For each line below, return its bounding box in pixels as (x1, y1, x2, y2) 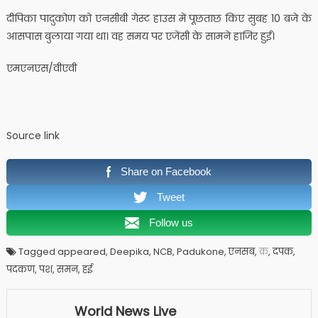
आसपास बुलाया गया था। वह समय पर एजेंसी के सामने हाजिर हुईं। (6, 29, 275, 44)
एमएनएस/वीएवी (6, 61, 77, 76)
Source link (6, 128, 60, 143)
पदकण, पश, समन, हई (6, 263, 92, 277)
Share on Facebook (121, 165, 212, 178)
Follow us (149, 216, 194, 229)
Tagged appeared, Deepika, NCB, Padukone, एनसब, (18, 245, 259, 259)
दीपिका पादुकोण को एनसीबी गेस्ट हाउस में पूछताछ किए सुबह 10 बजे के (6, 11, 312, 26)
